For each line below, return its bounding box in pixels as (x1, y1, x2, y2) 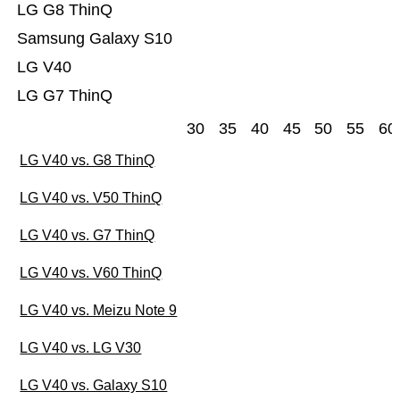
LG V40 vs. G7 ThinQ (20, 228, 155, 244)
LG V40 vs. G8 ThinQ (20, 153, 155, 169)
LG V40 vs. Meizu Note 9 (20, 303, 178, 319)
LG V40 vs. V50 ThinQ (20, 190, 162, 206)
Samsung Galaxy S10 (16, 29, 172, 48)
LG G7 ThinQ (16, 87, 112, 105)
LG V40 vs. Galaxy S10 (20, 378, 168, 394)
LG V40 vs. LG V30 (20, 340, 142, 356)
